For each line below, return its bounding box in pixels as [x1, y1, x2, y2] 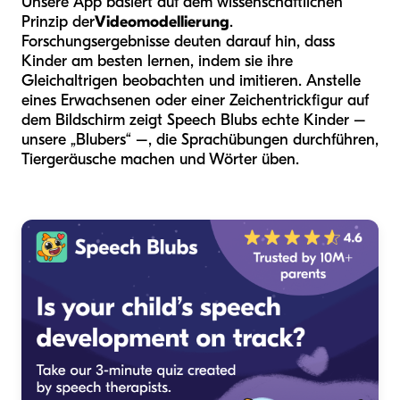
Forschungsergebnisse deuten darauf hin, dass [21, 31, 335, 51]
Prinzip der [21, 12, 95, 31]
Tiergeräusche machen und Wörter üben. [21, 149, 299, 169]
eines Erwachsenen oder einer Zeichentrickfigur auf [21, 90, 369, 110]
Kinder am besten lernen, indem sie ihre [21, 51, 293, 71]
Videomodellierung [95, 12, 229, 31]
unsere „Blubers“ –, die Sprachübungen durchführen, [21, 129, 379, 149]
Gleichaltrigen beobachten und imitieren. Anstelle [21, 71, 361, 90]
